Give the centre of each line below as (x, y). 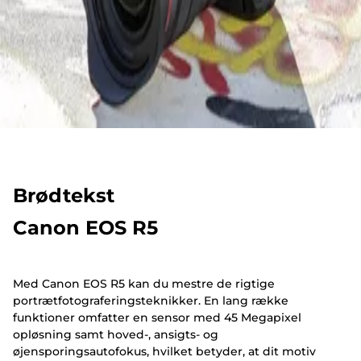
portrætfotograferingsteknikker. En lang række (151, 301)
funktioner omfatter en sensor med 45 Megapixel (157, 318)
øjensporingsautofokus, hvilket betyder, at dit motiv (164, 352)
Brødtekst (64, 195)
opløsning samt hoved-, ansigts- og (116, 335)
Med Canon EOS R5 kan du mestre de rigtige (144, 284)
